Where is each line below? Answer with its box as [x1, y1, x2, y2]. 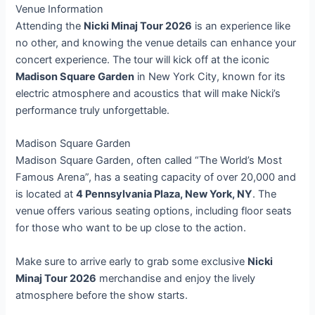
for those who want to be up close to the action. [15, 221, 247, 235]
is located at [15, 188, 77, 201]
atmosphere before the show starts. [15, 288, 188, 302]
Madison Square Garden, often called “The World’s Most [15, 154, 283, 167]
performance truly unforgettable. [15, 103, 170, 117]
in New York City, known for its [134, 70, 286, 83]
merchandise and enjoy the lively [96, 271, 256, 285]
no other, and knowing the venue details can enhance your [15, 36, 297, 49]
